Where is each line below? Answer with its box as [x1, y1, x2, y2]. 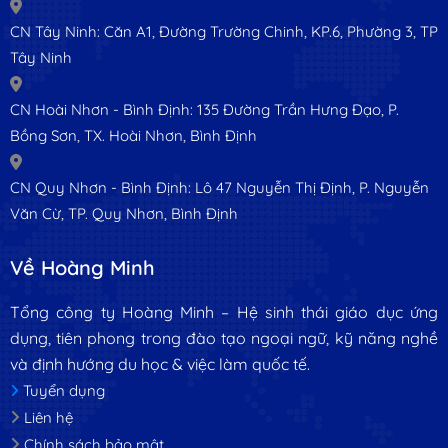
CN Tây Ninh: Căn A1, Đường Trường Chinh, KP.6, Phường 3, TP [10, 21, 438, 41]
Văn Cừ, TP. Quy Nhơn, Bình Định [10, 203, 238, 223]
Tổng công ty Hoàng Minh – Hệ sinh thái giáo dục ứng [10, 301, 438, 322]
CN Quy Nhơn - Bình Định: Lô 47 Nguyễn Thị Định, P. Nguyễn [10, 177, 429, 197]
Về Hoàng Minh [10, 254, 155, 280]
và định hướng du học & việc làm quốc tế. [10, 353, 310, 374]
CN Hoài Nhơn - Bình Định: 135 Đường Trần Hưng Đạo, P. [10, 99, 399, 119]
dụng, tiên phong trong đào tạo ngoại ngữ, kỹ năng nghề [10, 327, 438, 348]
